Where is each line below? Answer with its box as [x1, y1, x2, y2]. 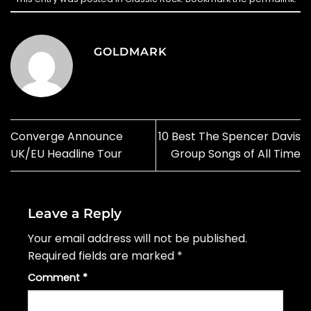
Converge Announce [10, 128, 123, 145]
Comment [28, 271, 83, 285]
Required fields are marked [28, 248, 177, 264]
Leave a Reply [28, 204, 125, 221]
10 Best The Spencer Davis [158, 128, 301, 145]
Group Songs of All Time [171, 146, 301, 162]
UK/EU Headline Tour [10, 146, 122, 162]
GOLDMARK [94, 45, 167, 59]
